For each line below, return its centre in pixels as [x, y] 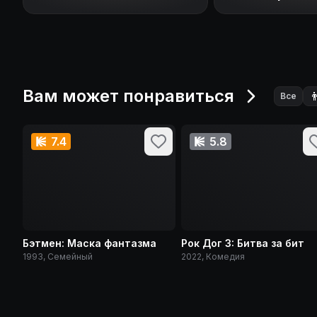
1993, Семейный [58, 257]
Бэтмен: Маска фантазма [90, 243]
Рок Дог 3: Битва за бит [243, 243]
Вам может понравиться [128, 96]
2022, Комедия [213, 257]
